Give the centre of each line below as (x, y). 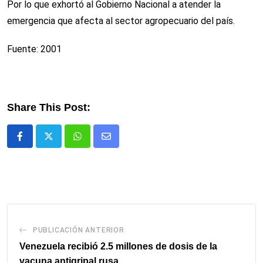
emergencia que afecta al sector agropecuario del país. (121, 21)
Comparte (126, 143)
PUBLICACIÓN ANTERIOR (78, 230)
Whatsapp (97, 143)
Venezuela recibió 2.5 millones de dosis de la (118, 247)
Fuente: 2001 (34, 49)
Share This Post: (49, 108)
